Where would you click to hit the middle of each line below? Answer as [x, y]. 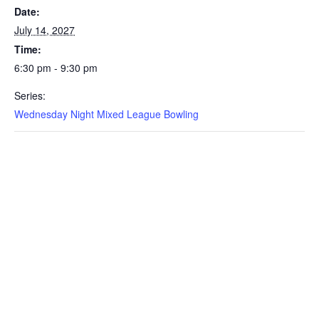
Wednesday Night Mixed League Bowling [106, 114]
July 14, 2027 [45, 30]
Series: [30, 95]
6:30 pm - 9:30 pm [56, 68]
